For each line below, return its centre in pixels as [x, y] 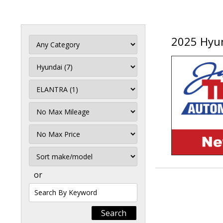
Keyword [45, 208]
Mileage [43, 116]
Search [41, 188]
